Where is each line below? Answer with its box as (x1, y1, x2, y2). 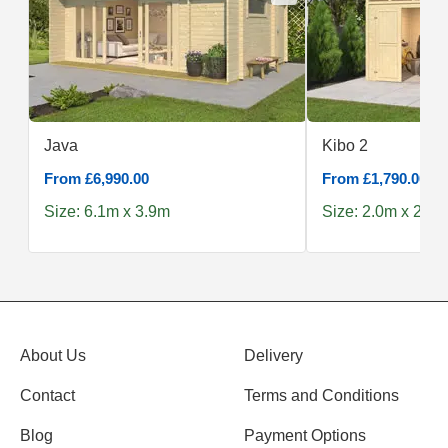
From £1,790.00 (322, 170, 427, 188)
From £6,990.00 (44, 170, 149, 188)
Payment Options (244, 427, 366, 445)
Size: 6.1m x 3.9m (44, 203, 170, 221)
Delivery (244, 347, 303, 365)
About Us (20, 347, 86, 365)
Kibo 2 (322, 137, 368, 155)
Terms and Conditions (244, 387, 399, 405)
